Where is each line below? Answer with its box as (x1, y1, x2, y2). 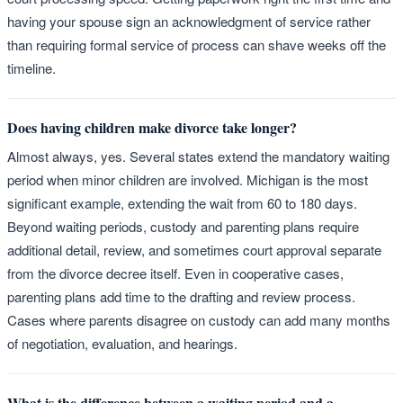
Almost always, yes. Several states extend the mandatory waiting (7, 146, 390, 166)
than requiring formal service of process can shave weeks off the (7, 34, 386, 54)
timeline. (7, 58, 56, 77)
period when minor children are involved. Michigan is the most (7, 169, 368, 189)
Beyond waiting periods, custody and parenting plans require (7, 216, 359, 236)
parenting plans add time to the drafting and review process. (7, 286, 355, 306)
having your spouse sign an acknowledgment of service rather (7, 11, 371, 31)
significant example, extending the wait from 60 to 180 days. (7, 193, 357, 212)
